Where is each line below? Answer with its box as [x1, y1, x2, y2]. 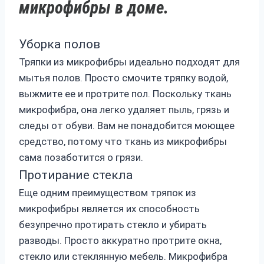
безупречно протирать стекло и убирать [19, 219, 207, 231]
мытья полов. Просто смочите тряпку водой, [19, 72, 228, 84]
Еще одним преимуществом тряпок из [19, 187, 196, 199]
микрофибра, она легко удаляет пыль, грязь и [19, 104, 229, 116]
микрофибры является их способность [19, 203, 200, 215]
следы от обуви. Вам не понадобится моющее [19, 120, 235, 132]
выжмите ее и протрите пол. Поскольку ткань [19, 88, 232, 100]
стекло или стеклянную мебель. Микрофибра [19, 250, 227, 263]
